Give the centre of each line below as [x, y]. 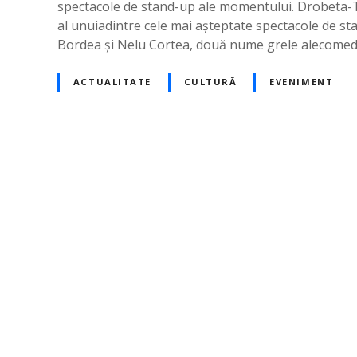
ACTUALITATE [112, 82]
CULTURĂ [210, 82]
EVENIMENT [302, 82]
